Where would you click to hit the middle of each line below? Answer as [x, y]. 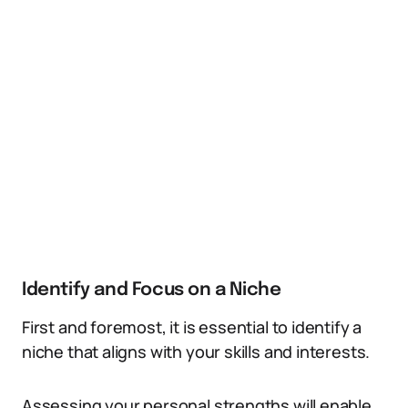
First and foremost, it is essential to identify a [192, 327]
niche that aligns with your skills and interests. [196, 352]
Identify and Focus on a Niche [152, 290]
